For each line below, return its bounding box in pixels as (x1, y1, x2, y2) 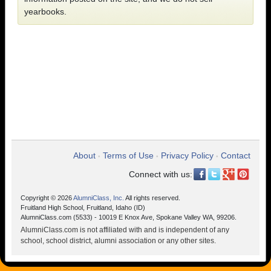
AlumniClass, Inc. (73, 194, 124, 201)
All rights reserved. (124, 194, 180, 201)
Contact (221, 151, 250, 160)
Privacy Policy (161, 151, 214, 160)
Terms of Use (103, 151, 154, 160)
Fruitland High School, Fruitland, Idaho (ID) (21, 204, 145, 211)
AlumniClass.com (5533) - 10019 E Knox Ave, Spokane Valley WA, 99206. (21, 214, 237, 221)
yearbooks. (24, 7, 67, 16)
